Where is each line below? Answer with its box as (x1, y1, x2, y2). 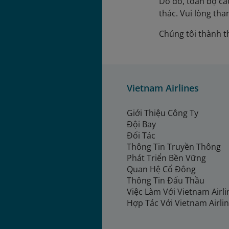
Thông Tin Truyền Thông (127, 141, 223, 153)
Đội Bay (127, 119, 156, 130)
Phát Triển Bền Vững (127, 152, 206, 164)
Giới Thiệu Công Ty (127, 107, 198, 119)
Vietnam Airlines (127, 82, 199, 95)
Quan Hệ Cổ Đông (127, 164, 196, 175)
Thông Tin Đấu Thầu (127, 175, 204, 187)
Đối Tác (127, 130, 155, 142)
